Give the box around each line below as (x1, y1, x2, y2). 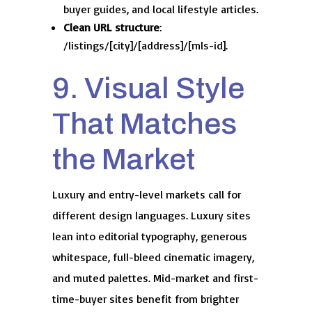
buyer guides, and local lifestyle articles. (63, 1, 258, 16)
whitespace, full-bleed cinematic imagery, (52, 249, 254, 264)
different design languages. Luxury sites (52, 208, 251, 222)
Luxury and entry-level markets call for (52, 187, 241, 201)
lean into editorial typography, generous (52, 228, 247, 243)
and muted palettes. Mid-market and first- (52, 270, 258, 285)
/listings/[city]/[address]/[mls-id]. (63, 38, 228, 52)
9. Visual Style (52, 71, 244, 104)
